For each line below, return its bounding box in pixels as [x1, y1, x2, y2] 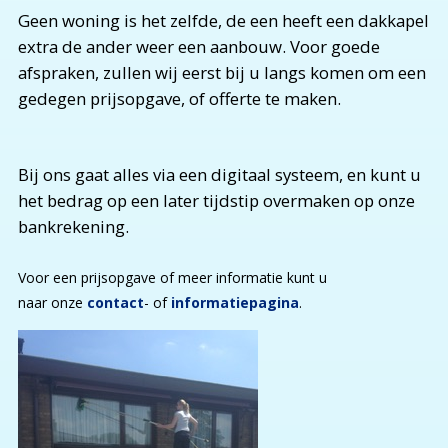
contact [86, 292, 144, 312]
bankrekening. [17, 214, 129, 238]
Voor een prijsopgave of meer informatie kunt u [17, 267, 327, 287]
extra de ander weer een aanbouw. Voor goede [17, 34, 380, 58]
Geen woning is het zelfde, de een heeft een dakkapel [17, 8, 429, 32]
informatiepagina [170, 292, 299, 312]
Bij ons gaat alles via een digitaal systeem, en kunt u [17, 162, 421, 186]
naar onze [17, 292, 87, 312]
